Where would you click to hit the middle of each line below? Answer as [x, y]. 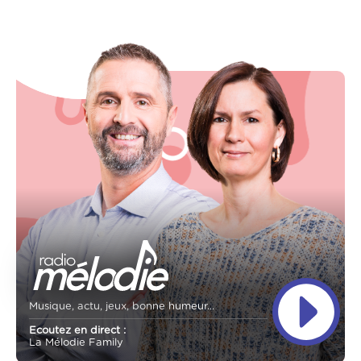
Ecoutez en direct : [77, 331]
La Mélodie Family [76, 343]
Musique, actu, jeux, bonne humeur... [122, 306]
